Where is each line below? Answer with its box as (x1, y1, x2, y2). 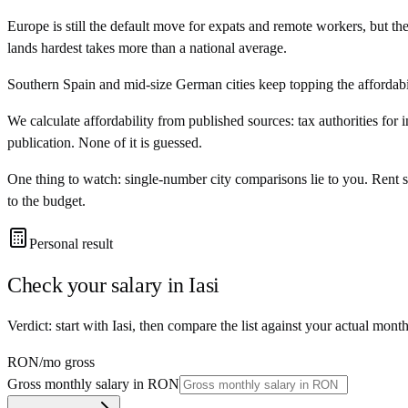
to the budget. (7, 192, 86, 209)
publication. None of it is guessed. (7, 134, 202, 150)
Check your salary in (7, 272, 189, 297)
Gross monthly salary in (7, 375, 148, 392)
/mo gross (39, 353, 95, 370)
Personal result (29, 235, 113, 251)
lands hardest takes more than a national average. (7, 39, 287, 56)
